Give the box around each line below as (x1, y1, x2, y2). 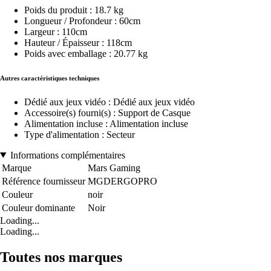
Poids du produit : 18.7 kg (24, 4, 123, 15)
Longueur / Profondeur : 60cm (24, 15, 140, 26)
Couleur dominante (2, 202, 75, 213)
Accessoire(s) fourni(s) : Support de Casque (24, 107, 191, 118)
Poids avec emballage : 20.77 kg (24, 48, 148, 59)
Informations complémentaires (10, 149, 125, 160)
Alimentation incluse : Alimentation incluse (24, 118, 188, 129)
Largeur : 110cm (24, 26, 87, 37)
